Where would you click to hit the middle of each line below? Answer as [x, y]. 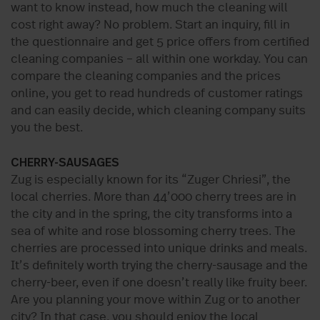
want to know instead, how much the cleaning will [149, 8]
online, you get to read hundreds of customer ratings [157, 94]
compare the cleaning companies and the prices [146, 76]
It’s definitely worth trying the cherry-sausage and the [159, 266]
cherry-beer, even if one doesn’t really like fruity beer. [159, 283]
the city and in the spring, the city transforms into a [151, 214]
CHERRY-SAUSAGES [65, 162]
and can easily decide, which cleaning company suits [158, 111]
